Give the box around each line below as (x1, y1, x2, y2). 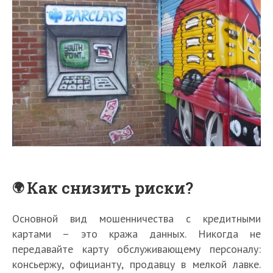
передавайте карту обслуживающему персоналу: (12, 241, 261, 256)
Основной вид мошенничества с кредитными (12, 211, 261, 225)
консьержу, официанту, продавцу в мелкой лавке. (12, 257, 261, 271)
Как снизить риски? (27, 177, 194, 198)
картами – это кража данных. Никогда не (12, 226, 261, 241)
